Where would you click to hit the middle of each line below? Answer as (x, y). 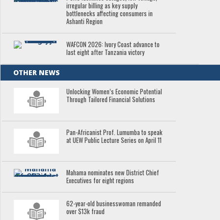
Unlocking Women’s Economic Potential (114, 91)
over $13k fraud (86, 212)
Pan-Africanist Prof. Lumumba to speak (115, 132)
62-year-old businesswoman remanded (114, 204)
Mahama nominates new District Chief (113, 173)
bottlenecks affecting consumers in (110, 13)
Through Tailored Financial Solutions (111, 99)
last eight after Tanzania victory (106, 52)
